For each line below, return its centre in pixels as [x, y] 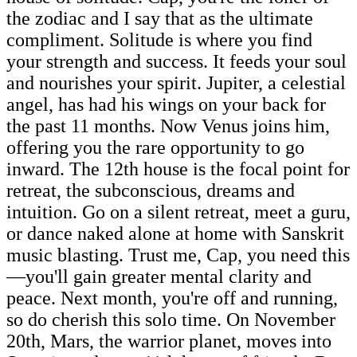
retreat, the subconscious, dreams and [151, 190]
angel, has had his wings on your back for [166, 104]
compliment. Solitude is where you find [159, 39]
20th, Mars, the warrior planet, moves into [169, 341]
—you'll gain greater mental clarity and [159, 276]
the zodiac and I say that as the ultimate [160, 18]
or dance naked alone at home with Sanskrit [175, 233]
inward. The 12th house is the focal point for [178, 169]
